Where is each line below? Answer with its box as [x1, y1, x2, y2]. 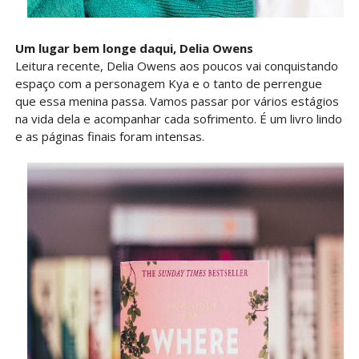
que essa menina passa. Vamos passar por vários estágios [14, 93, 339, 110]
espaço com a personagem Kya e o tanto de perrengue [14, 75, 322, 92]
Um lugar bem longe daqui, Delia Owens [14, 40, 253, 57]
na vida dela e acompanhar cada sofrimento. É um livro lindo [14, 111, 342, 127]
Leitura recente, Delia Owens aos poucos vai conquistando [14, 58, 338, 75]
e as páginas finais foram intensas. [14, 128, 208, 145]
